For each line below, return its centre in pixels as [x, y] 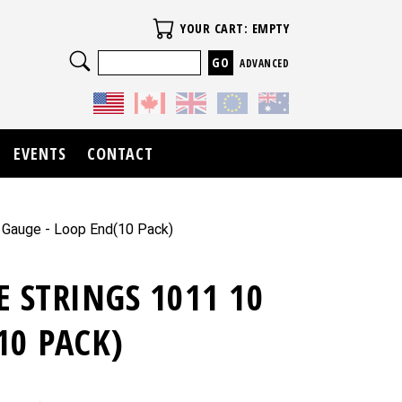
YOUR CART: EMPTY [235, 28]
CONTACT [121, 154]
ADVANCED [265, 64]
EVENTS [39, 154]
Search [145, 53]
